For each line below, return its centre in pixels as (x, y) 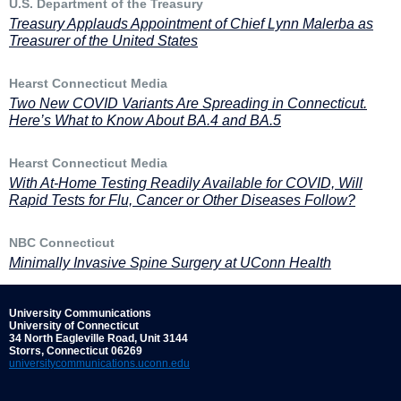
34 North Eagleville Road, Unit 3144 (98, 338)
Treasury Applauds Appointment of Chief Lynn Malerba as (191, 24)
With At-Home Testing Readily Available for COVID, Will (186, 183)
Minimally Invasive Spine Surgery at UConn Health (170, 263)
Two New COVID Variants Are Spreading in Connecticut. (188, 103)
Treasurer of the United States (103, 41)
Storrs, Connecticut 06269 (76, 351)
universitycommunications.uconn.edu (99, 363)
